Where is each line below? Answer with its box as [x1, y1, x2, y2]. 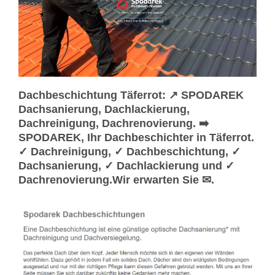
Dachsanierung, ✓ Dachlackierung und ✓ [18, 159, 234, 172]
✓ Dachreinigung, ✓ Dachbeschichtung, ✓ [18, 145, 241, 158]
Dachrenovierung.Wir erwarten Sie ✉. [18, 173, 214, 186]
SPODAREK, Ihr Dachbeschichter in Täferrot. [18, 131, 254, 144]
